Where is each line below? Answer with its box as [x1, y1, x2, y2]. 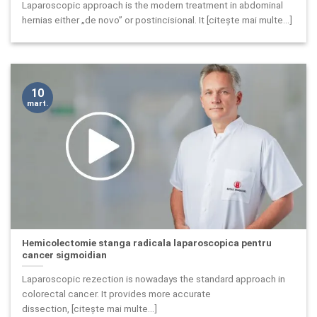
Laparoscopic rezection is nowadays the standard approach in [22, 273, 286, 285]
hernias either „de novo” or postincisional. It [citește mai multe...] [22, 14, 293, 26]
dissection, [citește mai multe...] [22, 303, 158, 315]
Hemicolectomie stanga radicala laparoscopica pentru [22, 236, 272, 248]
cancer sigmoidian [22, 248, 108, 260]
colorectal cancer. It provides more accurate [22, 288, 212, 300]
